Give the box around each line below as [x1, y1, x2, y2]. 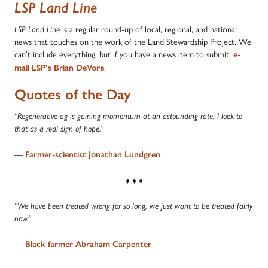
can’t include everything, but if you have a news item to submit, [14, 47, 233, 60]
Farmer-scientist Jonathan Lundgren [25, 148, 160, 160]
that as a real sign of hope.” [14, 123, 103, 134]
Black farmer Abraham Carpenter [25, 238, 151, 249]
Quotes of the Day [14, 86, 131, 103]
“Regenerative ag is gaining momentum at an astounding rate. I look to [14, 111, 242, 121]
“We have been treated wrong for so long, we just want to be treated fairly [14, 200, 252, 211]
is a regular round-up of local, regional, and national [60, 22, 237, 35]
